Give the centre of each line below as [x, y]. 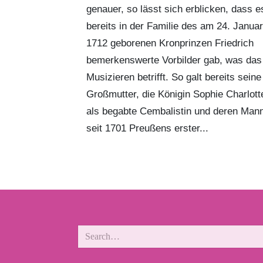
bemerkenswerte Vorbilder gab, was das [174, 60]
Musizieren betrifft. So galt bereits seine [174, 77]
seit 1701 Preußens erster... [147, 128]
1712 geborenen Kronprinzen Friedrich [170, 43]
